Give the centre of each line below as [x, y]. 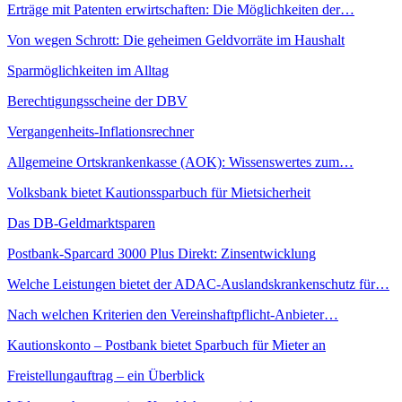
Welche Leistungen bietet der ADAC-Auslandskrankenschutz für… [198, 284]
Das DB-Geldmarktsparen [81, 223]
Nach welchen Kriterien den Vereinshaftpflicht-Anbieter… [173, 315]
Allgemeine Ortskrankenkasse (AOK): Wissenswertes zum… [180, 162]
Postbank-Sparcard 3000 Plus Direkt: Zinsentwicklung [162, 254]
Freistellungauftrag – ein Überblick [106, 376]
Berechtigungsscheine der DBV [97, 101]
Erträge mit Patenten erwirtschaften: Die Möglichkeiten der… [181, 10]
